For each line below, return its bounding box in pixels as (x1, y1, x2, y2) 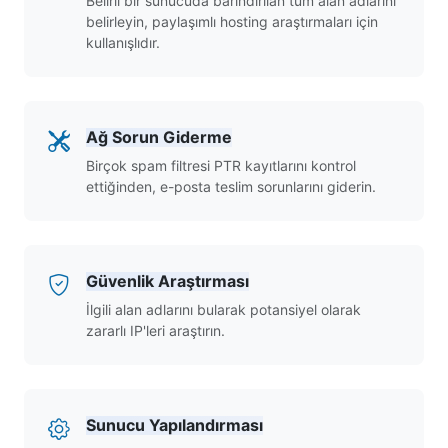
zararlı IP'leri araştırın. (86, 322, 225, 339)
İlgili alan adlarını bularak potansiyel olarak (86, 301, 361, 318)
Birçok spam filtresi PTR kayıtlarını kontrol (86, 157, 356, 174)
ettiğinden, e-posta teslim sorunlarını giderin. (86, 178, 376, 195)
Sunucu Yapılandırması (86, 415, 263, 435)
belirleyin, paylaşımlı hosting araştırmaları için (86, 13, 378, 30)
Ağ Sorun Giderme (86, 127, 232, 147)
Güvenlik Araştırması (86, 271, 249, 291)
